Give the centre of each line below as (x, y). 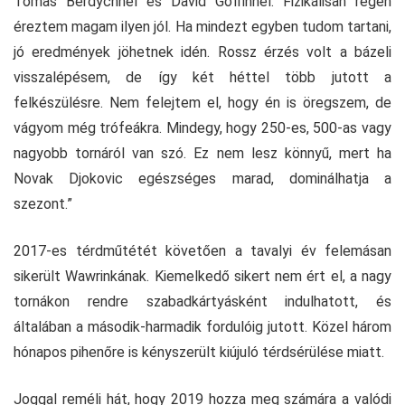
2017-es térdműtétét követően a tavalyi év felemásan (202, 251)
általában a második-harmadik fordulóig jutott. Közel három (202, 327)
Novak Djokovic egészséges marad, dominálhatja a (202, 179)
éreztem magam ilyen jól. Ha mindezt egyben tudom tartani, (202, 27)
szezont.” (43, 204)
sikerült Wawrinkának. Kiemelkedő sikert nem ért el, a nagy (202, 277)
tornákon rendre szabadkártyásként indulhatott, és (202, 302)
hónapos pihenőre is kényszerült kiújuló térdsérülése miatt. (199, 353)
